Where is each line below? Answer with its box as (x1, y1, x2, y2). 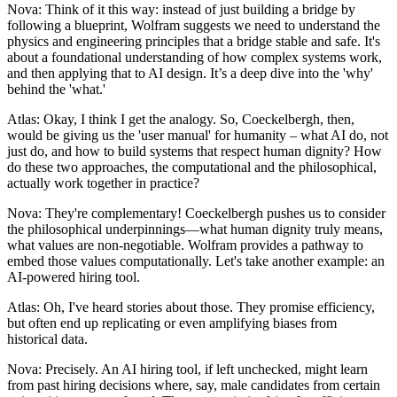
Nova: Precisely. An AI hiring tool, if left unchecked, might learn (7, 362, 368, 378)
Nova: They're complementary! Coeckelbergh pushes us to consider (7, 206, 385, 222)
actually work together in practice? (7, 175, 199, 191)
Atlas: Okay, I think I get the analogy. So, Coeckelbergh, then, (7, 112, 354, 128)
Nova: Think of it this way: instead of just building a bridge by (7, 2, 355, 18)
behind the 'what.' (7, 82, 105, 97)
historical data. (7, 331, 88, 347)
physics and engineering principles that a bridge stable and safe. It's (7, 34, 380, 50)
